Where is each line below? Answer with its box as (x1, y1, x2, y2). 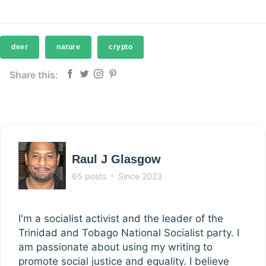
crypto (109, 42, 132, 51)
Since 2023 (118, 170, 162, 181)
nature (56, 42, 80, 51)
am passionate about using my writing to (18, 240, 213, 253)
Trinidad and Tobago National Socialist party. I (18, 226, 239, 239)
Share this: (9, 68, 58, 81)
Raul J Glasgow (72, 152, 161, 166)
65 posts (72, 170, 106, 181)
